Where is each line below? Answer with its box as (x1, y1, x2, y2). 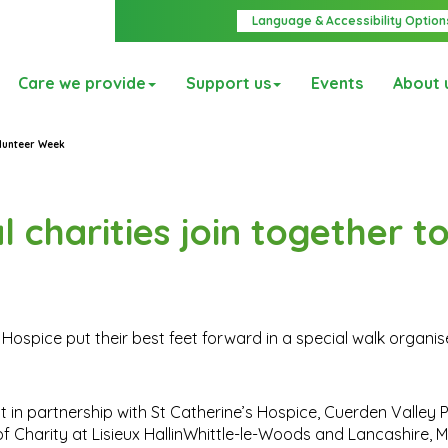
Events (311, 73, 363, 94)
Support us (186, 73, 271, 94)
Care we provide (18, 73, 146, 94)
